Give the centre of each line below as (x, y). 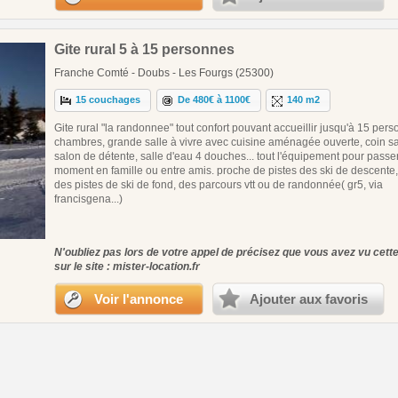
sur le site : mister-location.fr (127, 266)
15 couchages (108, 100)
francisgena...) (88, 199)
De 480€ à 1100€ (215, 100)
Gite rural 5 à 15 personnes (144, 49)
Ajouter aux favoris (309, 298)
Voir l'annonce (139, 298)
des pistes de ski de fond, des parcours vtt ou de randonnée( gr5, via (219, 184)
